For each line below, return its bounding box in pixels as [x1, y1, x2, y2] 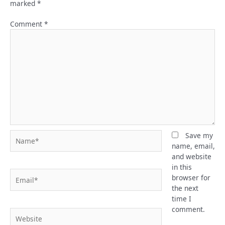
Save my [185, 130, 213, 140]
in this [171, 162, 192, 172]
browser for [171, 172, 210, 182]
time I [171, 193, 191, 203]
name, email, [171, 141, 215, 151]
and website [171, 151, 211, 161]
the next [171, 183, 198, 193]
